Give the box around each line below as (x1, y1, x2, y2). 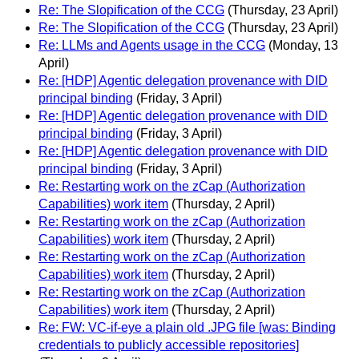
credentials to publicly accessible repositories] (38, 338, 299, 353)
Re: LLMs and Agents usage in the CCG (38, 38, 265, 53)
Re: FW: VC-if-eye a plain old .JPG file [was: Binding (38, 321, 336, 335)
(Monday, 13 (268, 38, 338, 53)
